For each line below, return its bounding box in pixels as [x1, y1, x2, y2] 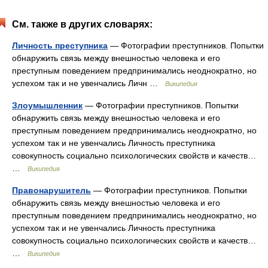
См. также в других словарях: [12, 19, 153, 29]
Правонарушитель [12, 185, 91, 195]
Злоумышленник [12, 100, 83, 110]
